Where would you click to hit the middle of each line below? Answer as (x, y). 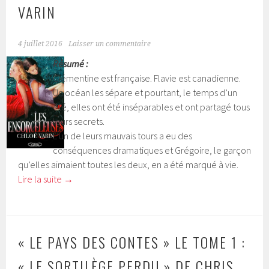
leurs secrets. (78, 121)
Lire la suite (41, 179)
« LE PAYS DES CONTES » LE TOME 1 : (132, 242)
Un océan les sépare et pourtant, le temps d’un (145, 92)
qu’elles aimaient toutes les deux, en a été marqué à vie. (128, 165)
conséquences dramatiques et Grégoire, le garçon (152, 150)
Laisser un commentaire (110, 44)
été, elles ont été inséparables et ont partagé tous (151, 107)
